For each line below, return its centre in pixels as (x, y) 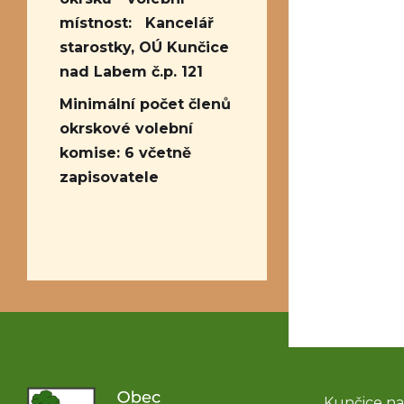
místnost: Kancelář (137, 23)
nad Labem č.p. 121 (131, 72)
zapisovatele (109, 177)
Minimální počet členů (145, 104)
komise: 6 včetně (125, 152)
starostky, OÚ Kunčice (144, 47)
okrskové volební (126, 128)
